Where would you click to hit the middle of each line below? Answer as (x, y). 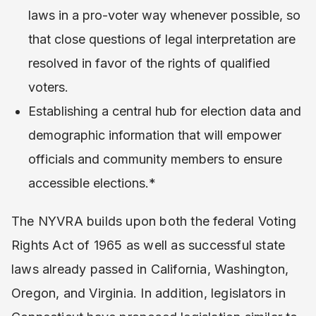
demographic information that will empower (155, 135)
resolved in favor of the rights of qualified (149, 63)
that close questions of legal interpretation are (162, 39)
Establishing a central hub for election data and (165, 111)
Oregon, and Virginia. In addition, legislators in (148, 293)
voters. (48, 87)
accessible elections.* (92, 183)
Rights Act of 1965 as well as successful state (148, 245)
